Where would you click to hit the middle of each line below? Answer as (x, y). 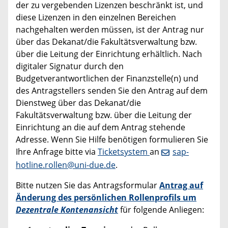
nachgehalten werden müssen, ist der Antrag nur (110, 30)
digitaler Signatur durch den (70, 66)
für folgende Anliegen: (161, 209)
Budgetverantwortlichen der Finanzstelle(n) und (107, 79)
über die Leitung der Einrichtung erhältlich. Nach (109, 54)
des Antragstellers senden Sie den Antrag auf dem (112, 91)
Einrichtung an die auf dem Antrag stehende (101, 127)
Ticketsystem (124, 152)
